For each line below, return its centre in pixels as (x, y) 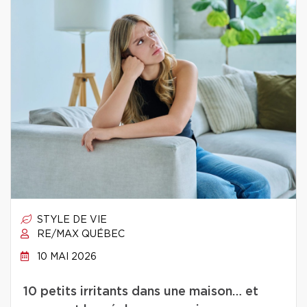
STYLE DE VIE (71, 220)
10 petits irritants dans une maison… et (141, 292)
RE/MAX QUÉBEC (79, 234)
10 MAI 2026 (65, 257)
